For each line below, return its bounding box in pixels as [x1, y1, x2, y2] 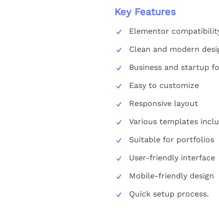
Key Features [114, 5, 176, 18]
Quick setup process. [129, 189, 209, 198]
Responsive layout [129, 98, 198, 108]
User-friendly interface [129, 153, 215, 162]
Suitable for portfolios [129, 134, 214, 144]
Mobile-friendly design [129, 171, 214, 180]
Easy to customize [129, 80, 199, 90]
